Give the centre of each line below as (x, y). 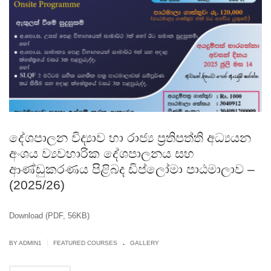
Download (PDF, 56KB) (49, 216)
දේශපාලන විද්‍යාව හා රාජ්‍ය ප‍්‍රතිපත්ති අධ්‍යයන (130, 138)
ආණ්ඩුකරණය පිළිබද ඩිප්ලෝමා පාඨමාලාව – (132, 169)
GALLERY (145, 243)
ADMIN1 (30, 243)
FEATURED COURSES (85, 243)
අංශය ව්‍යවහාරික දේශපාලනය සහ (102, 154)
